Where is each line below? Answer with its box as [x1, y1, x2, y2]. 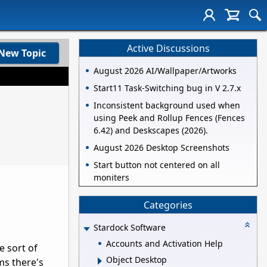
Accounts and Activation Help [106, 237, 223, 249]
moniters [94, 172, 129, 184]
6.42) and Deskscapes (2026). [94, 125, 208, 136]
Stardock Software [94, 222, 166, 234]
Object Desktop [106, 254, 167, 266]
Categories [144, 198, 193, 212]
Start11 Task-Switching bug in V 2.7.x [94, 82, 241, 94]
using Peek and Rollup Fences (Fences [94, 112, 245, 124]
